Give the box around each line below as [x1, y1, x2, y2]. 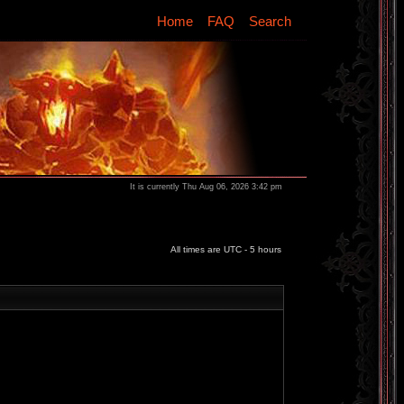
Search [249, 14, 291, 29]
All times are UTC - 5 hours [170, 244, 281, 254]
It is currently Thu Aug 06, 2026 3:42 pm [130, 182, 282, 191]
